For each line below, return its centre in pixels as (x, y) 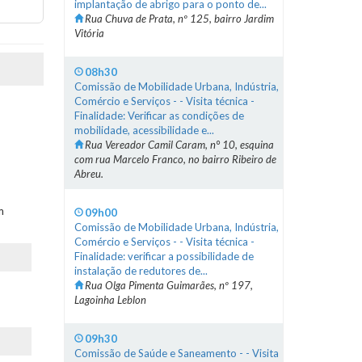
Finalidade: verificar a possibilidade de (164, 256)
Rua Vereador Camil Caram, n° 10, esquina (179, 145)
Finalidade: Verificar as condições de (159, 116)
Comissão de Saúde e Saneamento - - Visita (176, 353)
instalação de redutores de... (141, 271)
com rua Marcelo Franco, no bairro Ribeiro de (175, 159)
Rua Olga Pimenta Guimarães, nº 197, (168, 285)
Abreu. (88, 174)
